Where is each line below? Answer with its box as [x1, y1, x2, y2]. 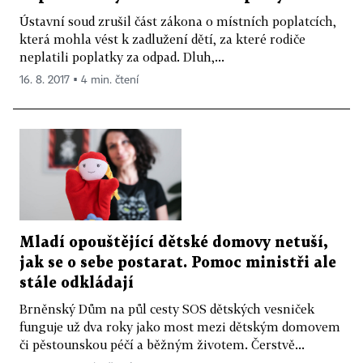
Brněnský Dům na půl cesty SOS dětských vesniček [19, 301, 314, 316]
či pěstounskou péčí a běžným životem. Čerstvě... [19, 336, 305, 352]
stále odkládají [19, 275, 134, 290]
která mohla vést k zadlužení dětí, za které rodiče [19, 32, 305, 47]
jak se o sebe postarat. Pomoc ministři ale [19, 255, 336, 270]
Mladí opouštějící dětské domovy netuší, [19, 235, 327, 250]
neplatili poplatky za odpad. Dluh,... [19, 49, 224, 65]
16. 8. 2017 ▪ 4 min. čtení [19, 75, 139, 87]
